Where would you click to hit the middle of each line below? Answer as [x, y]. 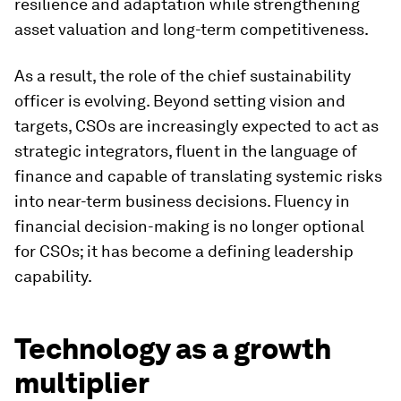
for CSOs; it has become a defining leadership [184, 251]
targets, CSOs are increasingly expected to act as [196, 126]
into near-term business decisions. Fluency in [182, 201]
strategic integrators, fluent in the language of [186, 151]
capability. [53, 276]
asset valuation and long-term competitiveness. [192, 29]
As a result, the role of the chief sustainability [183, 76]
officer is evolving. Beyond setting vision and [180, 101]
